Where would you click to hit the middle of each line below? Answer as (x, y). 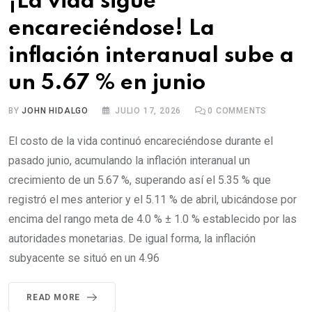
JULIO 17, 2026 (148, 110)
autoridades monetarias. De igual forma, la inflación (132, 238)
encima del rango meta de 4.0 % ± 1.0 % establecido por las (153, 219)
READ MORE (54, 297)
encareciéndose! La (111, 29)
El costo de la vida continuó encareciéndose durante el (141, 141)
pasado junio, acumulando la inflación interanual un (129, 160)
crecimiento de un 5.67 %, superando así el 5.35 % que (140, 180)
